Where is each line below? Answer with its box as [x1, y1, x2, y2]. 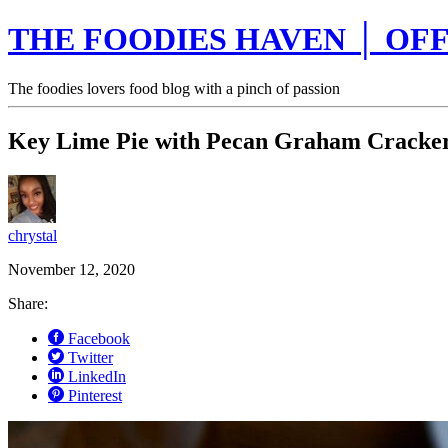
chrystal [8, 226, 57, 244]
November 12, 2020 [8, 260, 135, 278]
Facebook [68, 329, 130, 347]
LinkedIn [68, 367, 126, 385]
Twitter [68, 348, 113, 366]
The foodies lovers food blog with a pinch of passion [8, 79, 340, 97]
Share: [8, 294, 48, 312]
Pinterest [68, 386, 122, 404]
